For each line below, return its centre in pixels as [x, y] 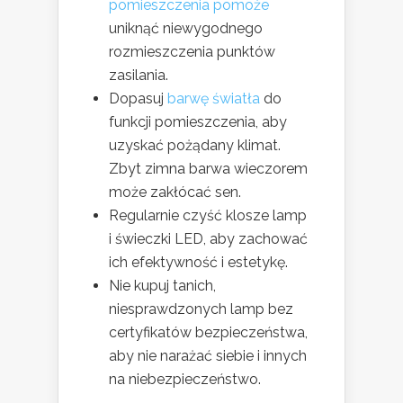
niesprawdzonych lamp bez [201, 309]
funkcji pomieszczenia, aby [198, 122]
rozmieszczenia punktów [192, 52]
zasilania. [139, 76]
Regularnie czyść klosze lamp [208, 216]
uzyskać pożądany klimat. [195, 146]
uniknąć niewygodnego [186, 29]
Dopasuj [138, 99]
